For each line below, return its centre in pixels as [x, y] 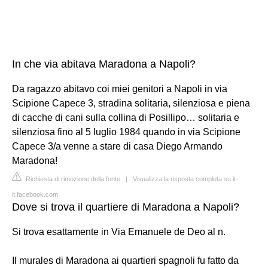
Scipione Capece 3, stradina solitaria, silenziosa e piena [131, 103]
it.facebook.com [35, 194]
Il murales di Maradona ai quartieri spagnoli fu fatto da [125, 261]
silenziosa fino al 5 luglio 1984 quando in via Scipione [126, 132]
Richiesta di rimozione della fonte [72, 179]
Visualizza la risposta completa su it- [185, 179]
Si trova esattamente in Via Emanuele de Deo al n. [119, 232]
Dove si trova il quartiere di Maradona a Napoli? [126, 207]
